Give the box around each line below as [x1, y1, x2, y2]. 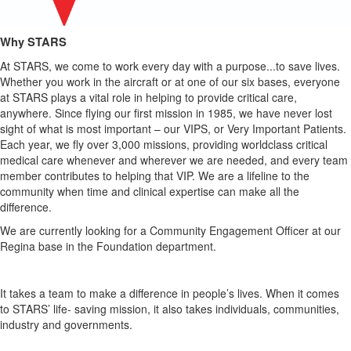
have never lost [256, 105, 332, 121]
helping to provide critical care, [146, 89, 297, 106]
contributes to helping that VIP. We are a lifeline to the [45, 168, 309, 184]
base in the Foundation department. [38, 238, 216, 255]
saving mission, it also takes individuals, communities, [74, 301, 339, 317]
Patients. [303, 121, 346, 137]
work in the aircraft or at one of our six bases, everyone [67, 74, 340, 90]
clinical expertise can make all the [133, 183, 299, 200]
